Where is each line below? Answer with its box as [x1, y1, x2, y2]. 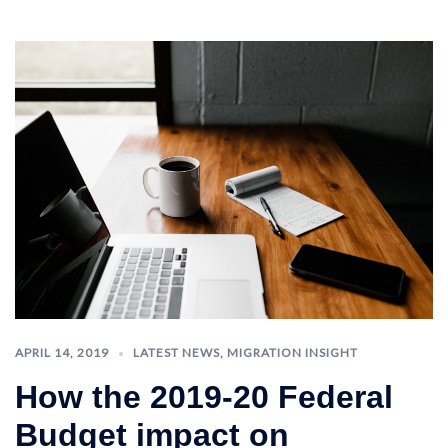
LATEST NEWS [133, 345, 220, 361]
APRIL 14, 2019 [15, 345, 109, 361]
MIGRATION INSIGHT [227, 345, 358, 361]
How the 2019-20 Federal [15, 379, 393, 416]
